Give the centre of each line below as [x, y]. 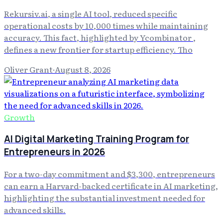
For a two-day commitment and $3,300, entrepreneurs [110, 173]
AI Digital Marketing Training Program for [97, 139]
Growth [19, 117]
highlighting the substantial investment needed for [105, 197]
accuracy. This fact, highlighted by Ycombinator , [100, 38]
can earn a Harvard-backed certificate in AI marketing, [111, 185]
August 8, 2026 [83, 69]
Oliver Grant [28, 69]
